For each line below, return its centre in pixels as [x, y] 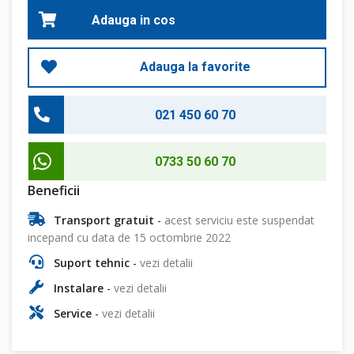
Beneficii [54, 191]
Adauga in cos [134, 20]
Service [72, 314]
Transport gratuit [104, 220]
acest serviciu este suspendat [239, 220]
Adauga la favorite [195, 67]
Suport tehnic [91, 263]
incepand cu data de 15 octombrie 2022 [129, 238]
